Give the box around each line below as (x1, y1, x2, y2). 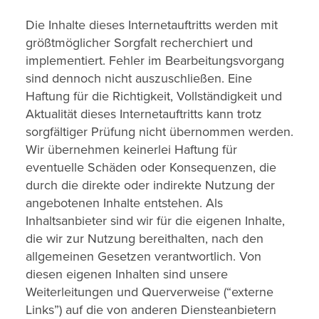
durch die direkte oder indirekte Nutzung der (26, 177, 275, 193)
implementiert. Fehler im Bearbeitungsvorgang (26, 53, 284, 68)
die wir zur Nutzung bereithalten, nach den (26, 231, 263, 246)
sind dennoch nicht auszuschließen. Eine (26, 70, 252, 86)
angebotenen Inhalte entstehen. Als (26, 195, 223, 211)
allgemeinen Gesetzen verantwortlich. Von (26, 249, 261, 264)
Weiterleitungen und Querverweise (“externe (26, 284, 273, 300)
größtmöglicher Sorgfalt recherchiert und (26, 35, 253, 51)
